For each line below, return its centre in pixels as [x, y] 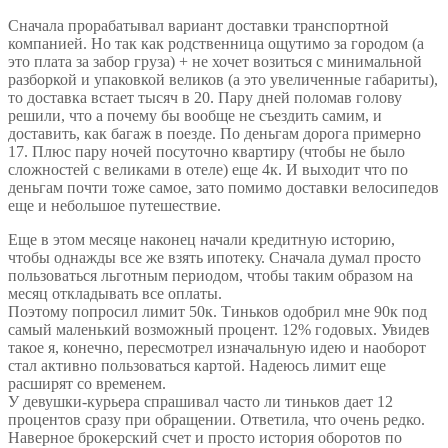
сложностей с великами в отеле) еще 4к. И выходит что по [208, 169]
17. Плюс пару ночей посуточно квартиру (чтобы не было [206, 151]
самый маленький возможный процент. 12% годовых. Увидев [219, 329]
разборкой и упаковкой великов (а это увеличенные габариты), [223, 79]
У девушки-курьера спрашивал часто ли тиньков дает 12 [200, 401]
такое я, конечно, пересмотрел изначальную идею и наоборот [217, 347]
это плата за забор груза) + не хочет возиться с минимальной [215, 61]
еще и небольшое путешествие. [114, 205]
